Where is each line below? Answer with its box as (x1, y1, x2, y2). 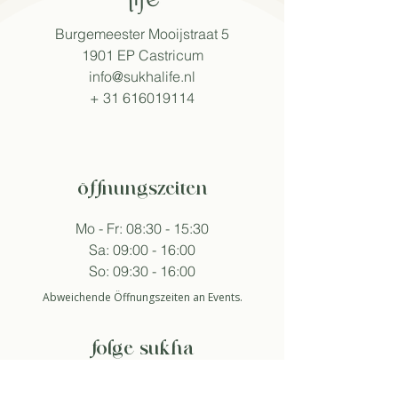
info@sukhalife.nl (89, 68, 195, 85)
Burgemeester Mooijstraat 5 (55, 25, 229, 43)
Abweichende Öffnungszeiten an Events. (42, 290, 243, 305)
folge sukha (91, 335, 194, 363)
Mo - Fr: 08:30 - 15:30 (76, 219, 209, 237)
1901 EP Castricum (81, 46, 203, 64)
